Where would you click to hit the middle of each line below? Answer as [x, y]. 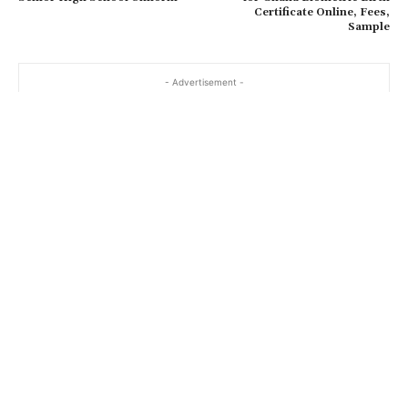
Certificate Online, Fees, [321, 12]
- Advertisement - [204, 82]
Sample [368, 27]
